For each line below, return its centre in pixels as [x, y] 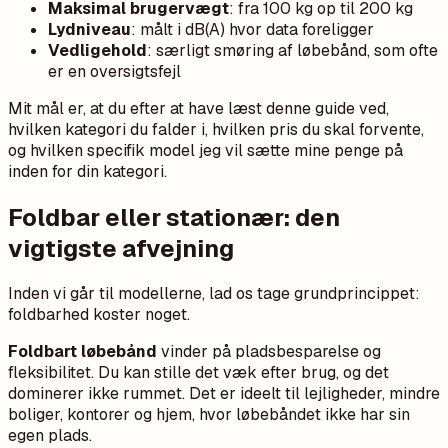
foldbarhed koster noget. [99, 315]
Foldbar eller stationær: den [174, 217]
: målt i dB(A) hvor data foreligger [252, 29]
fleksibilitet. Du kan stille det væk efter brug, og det [198, 373]
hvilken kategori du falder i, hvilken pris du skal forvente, [216, 129]
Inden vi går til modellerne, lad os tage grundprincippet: [214, 294]
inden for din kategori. [87, 171]
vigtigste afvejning [121, 248]
